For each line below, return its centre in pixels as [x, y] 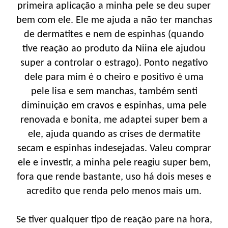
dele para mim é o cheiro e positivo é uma [114, 77]
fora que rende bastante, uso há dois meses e [114, 177]
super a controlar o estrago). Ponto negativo [114, 63]
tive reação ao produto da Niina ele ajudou [114, 49]
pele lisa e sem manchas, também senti [114, 91]
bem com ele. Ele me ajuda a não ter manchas [114, 20]
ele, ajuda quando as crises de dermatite [114, 134]
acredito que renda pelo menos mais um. [114, 191]
